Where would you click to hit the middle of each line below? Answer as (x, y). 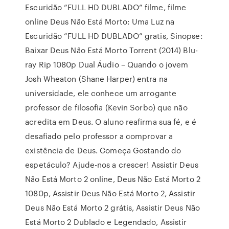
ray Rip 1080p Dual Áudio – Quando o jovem (107, 64)
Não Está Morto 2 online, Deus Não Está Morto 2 (113, 179)
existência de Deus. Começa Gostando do (103, 150)
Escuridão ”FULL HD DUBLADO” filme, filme (106, 7)
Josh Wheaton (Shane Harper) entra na (96, 79)
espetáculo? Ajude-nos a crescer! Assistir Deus (112, 165)
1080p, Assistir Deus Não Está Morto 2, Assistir (110, 193)
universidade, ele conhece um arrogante (101, 93)
